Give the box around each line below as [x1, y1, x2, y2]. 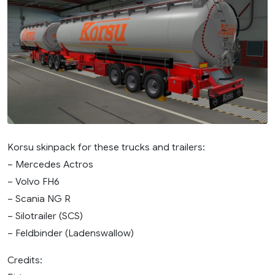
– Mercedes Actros [7, 158, 93, 171]
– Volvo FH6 [7, 176, 60, 188]
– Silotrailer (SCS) [7, 210, 83, 222]
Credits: [7, 254, 42, 266]
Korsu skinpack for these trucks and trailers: [7, 141, 205, 153]
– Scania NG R [7, 193, 71, 205]
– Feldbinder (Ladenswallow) [7, 227, 134, 239]
